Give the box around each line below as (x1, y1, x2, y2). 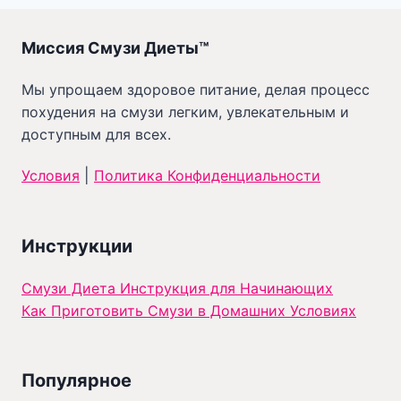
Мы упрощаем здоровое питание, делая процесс (21, 81, 370, 98)
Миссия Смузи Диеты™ (21, 38, 209, 57)
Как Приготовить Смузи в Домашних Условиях (21, 302, 356, 320)
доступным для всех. (21, 125, 171, 143)
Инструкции (21, 235, 132, 257)
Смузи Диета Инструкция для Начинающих (21, 279, 333, 297)
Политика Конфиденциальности (94, 166, 320, 184)
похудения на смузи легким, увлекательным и (21, 103, 349, 121)
